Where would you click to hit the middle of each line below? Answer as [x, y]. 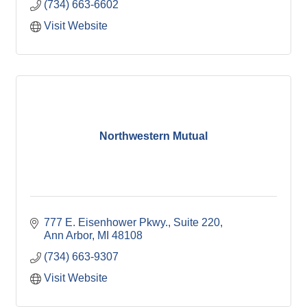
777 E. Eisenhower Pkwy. [106, 222]
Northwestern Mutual [153, 136]
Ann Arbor [68, 235]
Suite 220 [197, 222]
